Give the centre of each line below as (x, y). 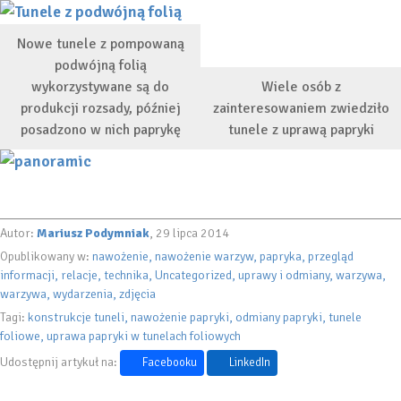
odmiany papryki (279, 317)
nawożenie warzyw (204, 256)
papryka (281, 256)
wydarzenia (83, 294)
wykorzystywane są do (100, 86)
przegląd (331, 256)
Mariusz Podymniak (93, 233)
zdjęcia (137, 294)
